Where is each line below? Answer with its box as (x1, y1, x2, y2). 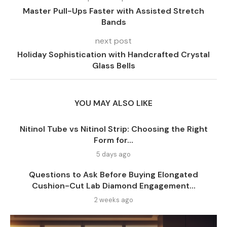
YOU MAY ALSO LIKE (74, 97, 153, 108)
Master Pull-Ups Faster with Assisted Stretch (23, 5, 204, 16)
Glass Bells (92, 60, 135, 71)
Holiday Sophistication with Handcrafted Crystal (17, 49, 210, 60)
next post (95, 35, 132, 46)
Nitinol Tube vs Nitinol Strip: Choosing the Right (19, 123, 208, 134)
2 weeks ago (94, 195, 133, 204)
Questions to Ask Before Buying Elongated (29, 169, 198, 180)
